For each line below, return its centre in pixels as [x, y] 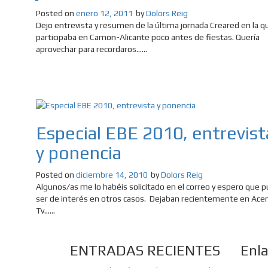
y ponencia [79, 153]
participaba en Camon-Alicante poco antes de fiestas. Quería [148, 37]
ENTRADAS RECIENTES [145, 251]
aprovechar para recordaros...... [92, 49]
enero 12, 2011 [104, 13]
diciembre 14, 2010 [112, 174]
